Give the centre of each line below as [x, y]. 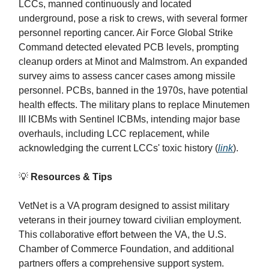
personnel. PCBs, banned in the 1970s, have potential [133, 90]
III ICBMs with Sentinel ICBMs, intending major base [129, 119]
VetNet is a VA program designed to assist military [124, 206]
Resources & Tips [70, 177]
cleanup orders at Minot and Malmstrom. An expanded [133, 62]
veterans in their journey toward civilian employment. [130, 220]
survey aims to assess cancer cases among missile [127, 76]
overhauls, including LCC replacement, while [114, 134]
